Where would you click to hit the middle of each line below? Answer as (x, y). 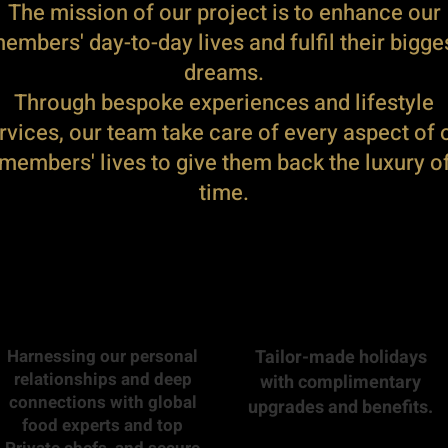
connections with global (102, 402)
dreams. (224, 73)
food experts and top (102, 425)
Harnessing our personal (102, 356)
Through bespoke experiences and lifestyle (224, 103)
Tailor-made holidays (340, 357)
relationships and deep (102, 379)
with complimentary (340, 382)
